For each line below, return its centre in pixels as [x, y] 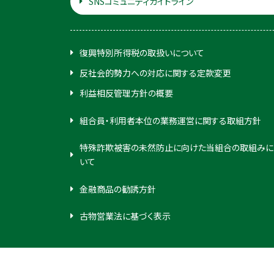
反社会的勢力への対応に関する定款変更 [155, 73]
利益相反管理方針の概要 [126, 93]
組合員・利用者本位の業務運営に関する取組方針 [170, 120]
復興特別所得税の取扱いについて [142, 53]
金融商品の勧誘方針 [117, 189]
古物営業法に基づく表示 [125, 216]
